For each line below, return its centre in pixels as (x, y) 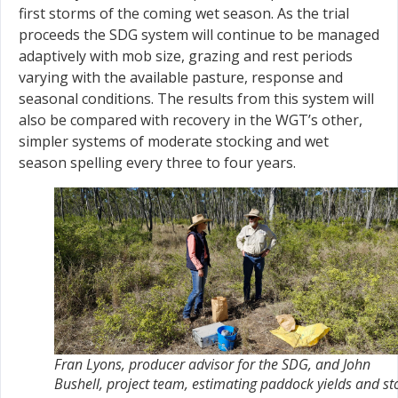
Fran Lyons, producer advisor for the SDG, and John (212, 365)
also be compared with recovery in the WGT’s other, (191, 120)
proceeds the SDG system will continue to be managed (199, 35)
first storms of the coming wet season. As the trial (184, 14)
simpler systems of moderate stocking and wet (174, 142)
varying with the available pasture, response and (181, 78)
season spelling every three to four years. (157, 163)
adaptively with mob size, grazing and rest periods (186, 56)
